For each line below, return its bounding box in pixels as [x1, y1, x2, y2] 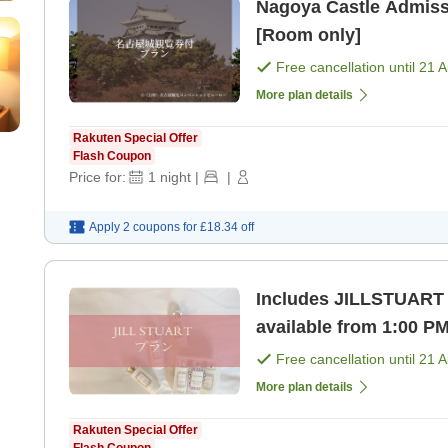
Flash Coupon [73, 149, 151, 164]
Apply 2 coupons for [89, 220, 197, 235]
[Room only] [256, 25, 361, 46]
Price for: [69, 169, 126, 186]
